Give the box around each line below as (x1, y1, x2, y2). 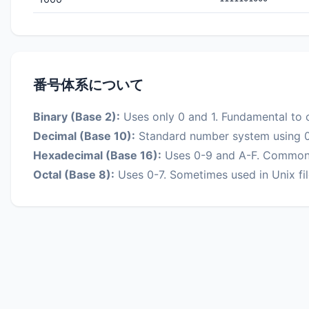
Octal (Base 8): (33, 168, 114, 181)
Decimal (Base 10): (33, 129, 135, 143)
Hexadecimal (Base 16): (33, 148, 161, 162)
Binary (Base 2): (33, 110, 120, 123)
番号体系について (33, 77, 143, 93)
